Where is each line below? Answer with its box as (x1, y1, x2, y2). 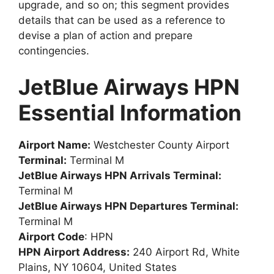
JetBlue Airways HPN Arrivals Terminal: (18, 169, 221, 182)
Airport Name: (18, 139, 91, 152)
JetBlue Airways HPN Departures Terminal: (18, 200, 239, 213)
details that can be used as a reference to (18, 13, 225, 26)
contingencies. (18, 44, 89, 57)
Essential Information (18, 100, 242, 126)
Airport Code (18, 231, 84, 243)
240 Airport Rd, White (130, 246, 240, 259)
